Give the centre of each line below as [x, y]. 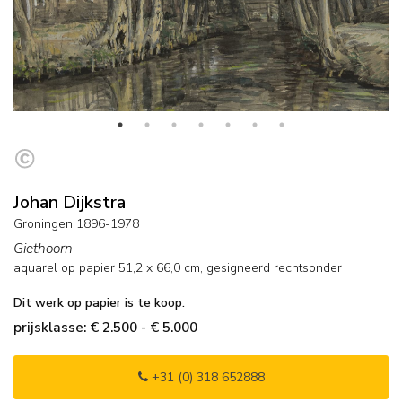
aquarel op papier [64, 268]
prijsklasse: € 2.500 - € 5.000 [105, 328]
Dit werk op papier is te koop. [99, 303]
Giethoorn [43, 249]
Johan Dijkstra [70, 203]
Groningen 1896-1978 [76, 224]
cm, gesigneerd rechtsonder [261, 268]
